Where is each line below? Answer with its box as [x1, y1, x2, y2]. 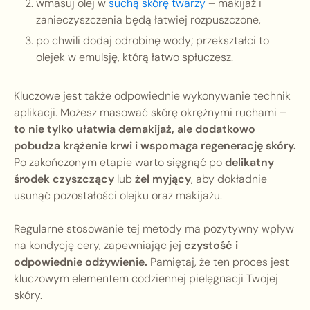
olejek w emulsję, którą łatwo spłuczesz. [36, 50, 233, 65]
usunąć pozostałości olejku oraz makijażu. [14, 188, 222, 203]
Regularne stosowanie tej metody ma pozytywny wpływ [14, 221, 294, 237]
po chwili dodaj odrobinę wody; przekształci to [36, 33, 269, 48]
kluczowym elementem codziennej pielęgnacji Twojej [14, 271, 278, 286]
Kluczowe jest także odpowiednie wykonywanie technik [14, 89, 291, 104]
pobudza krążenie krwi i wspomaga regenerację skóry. [14, 138, 296, 154]
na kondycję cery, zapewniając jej [14, 238, 184, 253]
